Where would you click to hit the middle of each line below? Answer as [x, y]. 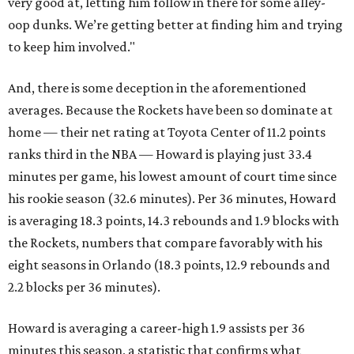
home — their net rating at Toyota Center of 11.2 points [167, 132]
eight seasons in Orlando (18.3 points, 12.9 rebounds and [169, 265]
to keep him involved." [72, 47]
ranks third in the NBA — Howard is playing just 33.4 [160, 154]
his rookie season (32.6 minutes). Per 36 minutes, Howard [172, 199]
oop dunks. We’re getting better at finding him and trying [175, 25]
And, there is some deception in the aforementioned [157, 88]
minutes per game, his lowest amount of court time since [172, 177]
